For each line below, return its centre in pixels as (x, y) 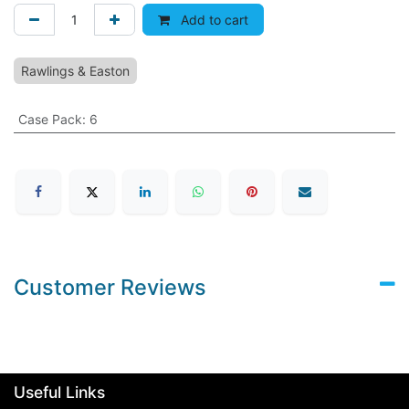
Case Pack (50, 119)
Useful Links (59, 393)
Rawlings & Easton (75, 70)
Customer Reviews (110, 288)
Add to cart (213, 19)
